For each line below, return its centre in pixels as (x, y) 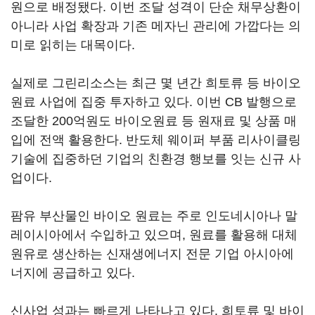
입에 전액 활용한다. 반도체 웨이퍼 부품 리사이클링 (156, 140)
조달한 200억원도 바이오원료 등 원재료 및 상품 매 (154, 121)
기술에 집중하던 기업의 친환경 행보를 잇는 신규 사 (156, 159)
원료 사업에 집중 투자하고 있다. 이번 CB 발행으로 (154, 102)
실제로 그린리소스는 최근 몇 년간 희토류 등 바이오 (156, 83)
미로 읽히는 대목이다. (75, 45)
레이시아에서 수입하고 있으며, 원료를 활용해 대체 (154, 234)
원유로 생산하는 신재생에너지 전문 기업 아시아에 (152, 253)
